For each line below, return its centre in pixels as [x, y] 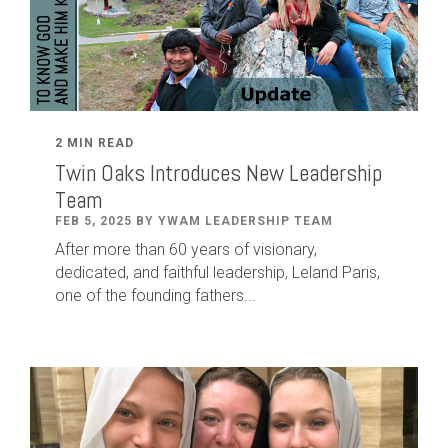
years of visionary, [252, 249]
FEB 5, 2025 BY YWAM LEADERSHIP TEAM [194, 221]
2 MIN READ [94, 143]
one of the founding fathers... [155, 295]
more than [131, 249]
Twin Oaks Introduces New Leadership [218, 173]
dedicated [90, 272]
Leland [317, 272]
